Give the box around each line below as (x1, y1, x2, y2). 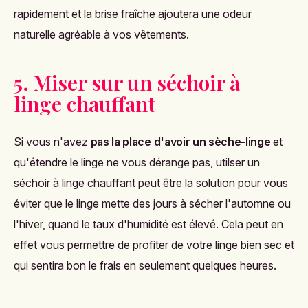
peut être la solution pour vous (135, 175, 288, 190)
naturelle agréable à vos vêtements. (14, 27, 189, 41)
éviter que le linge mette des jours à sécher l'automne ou (14, 196, 291, 210)
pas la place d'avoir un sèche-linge (88, 134, 271, 148)
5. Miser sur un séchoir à (14, 68, 240, 96)
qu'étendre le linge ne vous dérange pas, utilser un (14, 155, 260, 169)
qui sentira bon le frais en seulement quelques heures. (14, 258, 276, 272)
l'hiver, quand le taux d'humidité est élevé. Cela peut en (14, 217, 283, 231)
